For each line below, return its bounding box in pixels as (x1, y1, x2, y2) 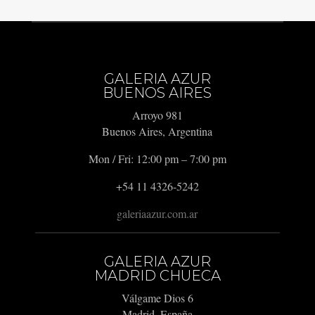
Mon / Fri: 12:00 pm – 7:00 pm (88, 151, 226, 167)
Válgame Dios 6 (121, 290, 193, 306)
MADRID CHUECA (94, 267, 221, 285)
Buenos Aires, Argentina (102, 124, 213, 139)
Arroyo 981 (131, 108, 183, 123)
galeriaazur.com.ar (117, 206, 198, 221)
